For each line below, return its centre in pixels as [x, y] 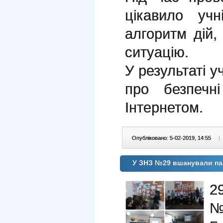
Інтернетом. [164, 107]
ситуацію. [157, 52]
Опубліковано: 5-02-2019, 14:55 [172, 138]
